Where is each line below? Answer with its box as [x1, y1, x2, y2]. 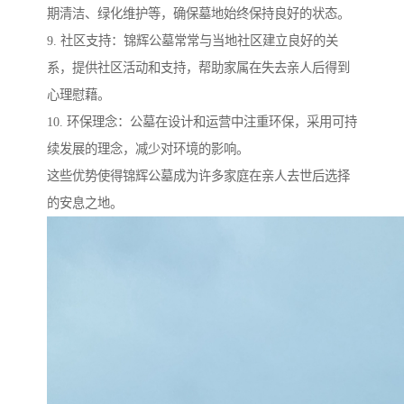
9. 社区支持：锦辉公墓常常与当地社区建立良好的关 [47, 33, 338, 49]
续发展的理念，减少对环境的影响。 [47, 142, 249, 157]
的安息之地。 [47, 196, 123, 211]
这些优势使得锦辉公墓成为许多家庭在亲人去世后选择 [47, 169, 350, 184]
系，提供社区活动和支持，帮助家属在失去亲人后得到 [47, 60, 350, 76]
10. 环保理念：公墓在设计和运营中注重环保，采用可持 [47, 115, 357, 130]
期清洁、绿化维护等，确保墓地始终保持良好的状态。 [47, 6, 350, 22]
